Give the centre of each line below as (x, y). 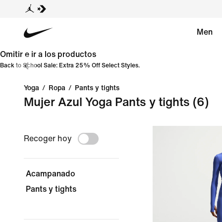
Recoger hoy (48, 139)
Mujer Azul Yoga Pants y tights (107, 102)
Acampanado (51, 174)
